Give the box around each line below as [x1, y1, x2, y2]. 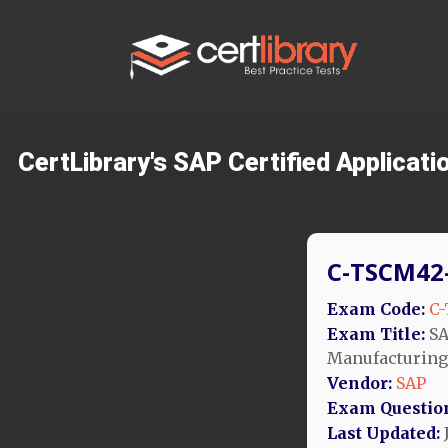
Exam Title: [327, 323, 425, 344]
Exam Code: [327, 298, 425, 319]
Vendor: [327, 372, 392, 393]
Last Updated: [327, 422, 440, 443]
